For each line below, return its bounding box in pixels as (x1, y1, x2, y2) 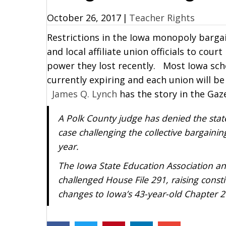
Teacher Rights (129, 12, 195, 24)
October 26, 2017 (47, 12, 121, 24)
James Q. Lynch (52, 88, 117, 100)
